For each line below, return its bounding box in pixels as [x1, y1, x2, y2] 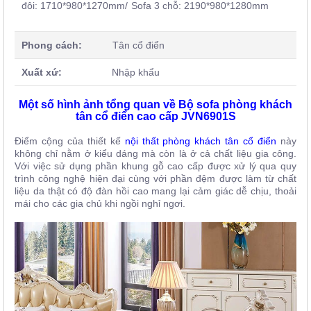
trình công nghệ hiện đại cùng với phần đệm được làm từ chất [15, 173, 296, 185]
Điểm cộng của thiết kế [15, 135, 125, 147]
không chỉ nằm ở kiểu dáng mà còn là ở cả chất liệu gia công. [15, 148, 296, 160]
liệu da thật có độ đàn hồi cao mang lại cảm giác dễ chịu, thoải [15, 185, 296, 197]
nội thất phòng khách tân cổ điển [124, 135, 277, 147]
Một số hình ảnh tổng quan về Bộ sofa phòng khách [19, 99, 292, 111]
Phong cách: [22, 40, 82, 51]
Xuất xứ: [22, 67, 62, 78]
